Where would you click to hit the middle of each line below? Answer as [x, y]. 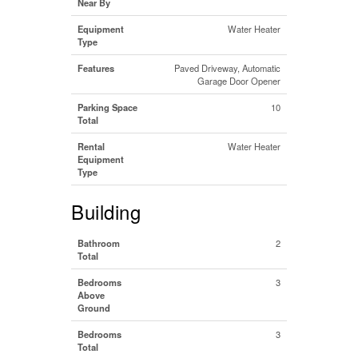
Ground [94, 307]
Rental [91, 146]
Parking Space [107, 107]
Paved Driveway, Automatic [227, 68]
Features [96, 68]
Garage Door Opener [239, 80]
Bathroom [99, 243]
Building [106, 211]
